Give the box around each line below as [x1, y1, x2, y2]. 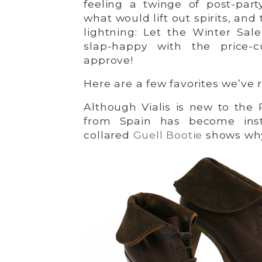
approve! [84, 54, 133, 66]
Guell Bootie [133, 129, 203, 141]
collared [84, 129, 133, 141]
